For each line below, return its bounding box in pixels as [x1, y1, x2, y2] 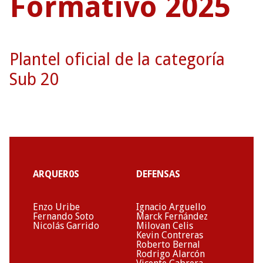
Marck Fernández [136, 210, 208, 222]
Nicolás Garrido [33, 220, 99, 231]
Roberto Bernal [136, 238, 200, 250]
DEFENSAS [136, 168, 180, 180]
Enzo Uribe [33, 201, 80, 213]
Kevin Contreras [136, 229, 203, 241]
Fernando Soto [33, 210, 94, 222]
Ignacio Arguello [136, 201, 206, 213]
